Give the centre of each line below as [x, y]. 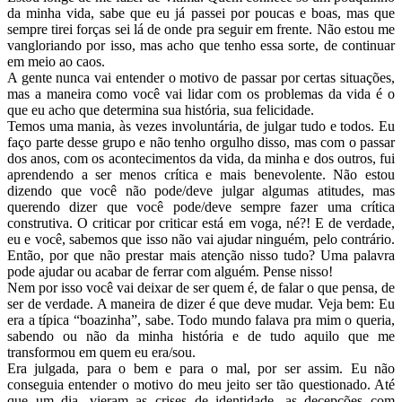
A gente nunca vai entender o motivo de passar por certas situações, [201, 77]
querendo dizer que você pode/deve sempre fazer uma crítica [201, 206]
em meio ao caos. [56, 61]
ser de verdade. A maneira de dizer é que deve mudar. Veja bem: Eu [201, 303]
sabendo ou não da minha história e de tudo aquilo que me [201, 336]
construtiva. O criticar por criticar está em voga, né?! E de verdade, [201, 223]
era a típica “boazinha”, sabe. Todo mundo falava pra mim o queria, [201, 319]
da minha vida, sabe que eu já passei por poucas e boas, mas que [201, 13]
